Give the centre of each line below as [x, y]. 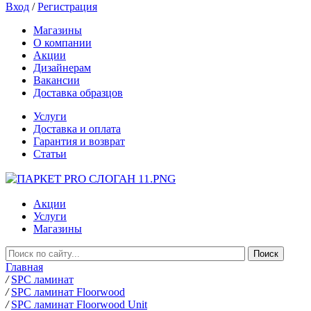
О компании [62, 43]
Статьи [50, 154]
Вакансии [57, 80]
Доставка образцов [78, 93]
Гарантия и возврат [79, 141]
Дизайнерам [62, 68]
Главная [24, 267]
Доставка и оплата [77, 129]
